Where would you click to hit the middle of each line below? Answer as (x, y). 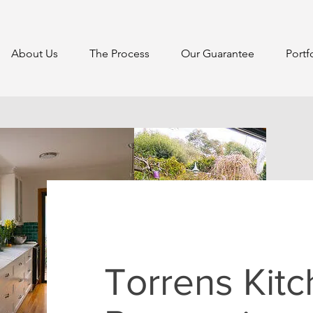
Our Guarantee (217, 53)
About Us (34, 53)
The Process (119, 53)
